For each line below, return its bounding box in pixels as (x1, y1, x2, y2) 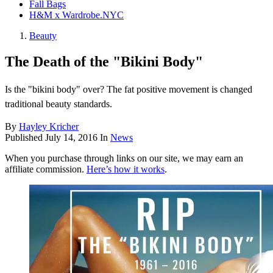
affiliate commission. (5, 164, 87, 175)
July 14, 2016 (45, 132, 97, 143)
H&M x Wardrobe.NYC (29, 10, 124, 21)
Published (5, 132, 45, 143)
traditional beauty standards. (5, 99, 112, 110)
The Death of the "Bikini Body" (5, 54, 203, 70)
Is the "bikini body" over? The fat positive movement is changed (5, 84, 252, 95)
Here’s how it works (87, 164, 165, 175)
